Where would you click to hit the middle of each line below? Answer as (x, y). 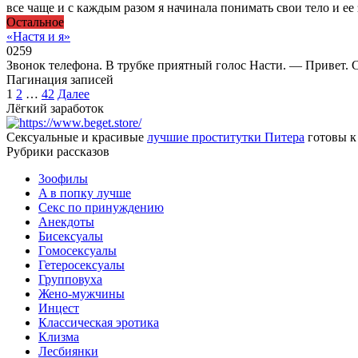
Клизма (59, 336)
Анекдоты (66, 221)
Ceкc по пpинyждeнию (101, 207)
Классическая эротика (99, 322)
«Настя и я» (38, 36)
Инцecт (59, 308)
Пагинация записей (60, 79)
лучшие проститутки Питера (226, 137)
